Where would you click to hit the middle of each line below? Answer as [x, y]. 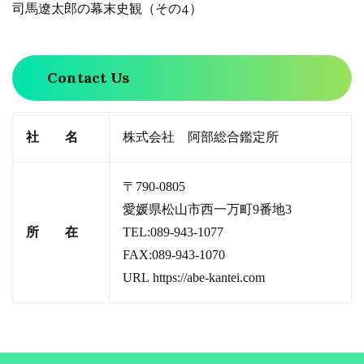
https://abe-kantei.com [209, 278]
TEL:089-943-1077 [173, 232]
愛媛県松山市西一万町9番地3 [207, 210]
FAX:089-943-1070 [174, 255]
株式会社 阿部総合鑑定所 [201, 137]
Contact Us [89, 78]
